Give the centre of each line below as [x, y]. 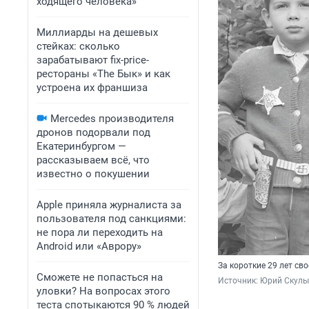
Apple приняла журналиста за [109, 205]
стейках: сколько [78, 46]
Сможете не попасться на [100, 277]
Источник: [239, 281]
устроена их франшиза [92, 88]
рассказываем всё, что [93, 160]
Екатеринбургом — [81, 146]
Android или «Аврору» [89, 246]
